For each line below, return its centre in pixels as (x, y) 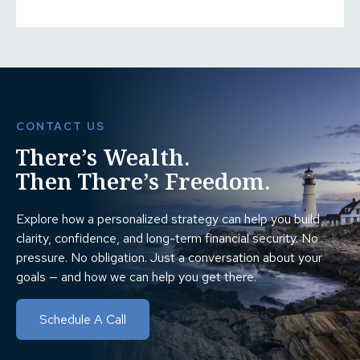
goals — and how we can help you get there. (136, 277)
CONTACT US (61, 126)
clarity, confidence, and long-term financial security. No (167, 239)
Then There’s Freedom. (143, 180)
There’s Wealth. (103, 156)
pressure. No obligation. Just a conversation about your (169, 258)
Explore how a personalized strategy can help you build (168, 219)
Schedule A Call (83, 320)
